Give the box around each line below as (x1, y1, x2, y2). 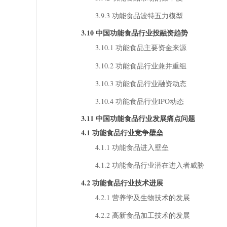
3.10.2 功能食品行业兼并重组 (95, 60, 186, 70)
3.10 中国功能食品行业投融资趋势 (81, 27, 188, 39)
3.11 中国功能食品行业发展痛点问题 (81, 113, 195, 124)
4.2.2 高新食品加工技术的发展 (95, 210, 190, 220)
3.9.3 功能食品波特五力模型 (95, 11, 183, 21)
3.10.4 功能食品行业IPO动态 (95, 96, 184, 106)
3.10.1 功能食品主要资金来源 (95, 43, 186, 53)
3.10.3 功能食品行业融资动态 (95, 78, 186, 88)
